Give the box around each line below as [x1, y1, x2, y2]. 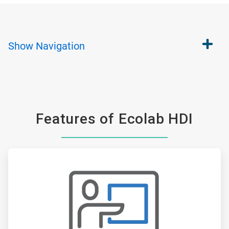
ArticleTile [8, 148, 38, 156]
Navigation [36, 40, 85, 52]
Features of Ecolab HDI [36, 110, 193, 127]
